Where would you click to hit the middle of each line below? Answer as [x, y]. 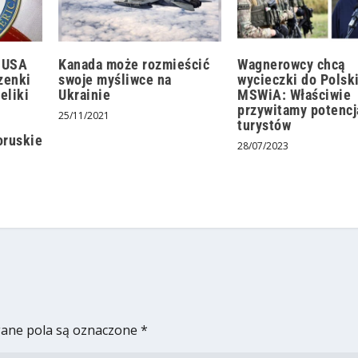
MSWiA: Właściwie [294, 94]
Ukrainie [85, 94]
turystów [265, 125]
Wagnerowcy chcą [291, 64]
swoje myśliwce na [115, 79]
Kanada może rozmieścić [134, 64]
